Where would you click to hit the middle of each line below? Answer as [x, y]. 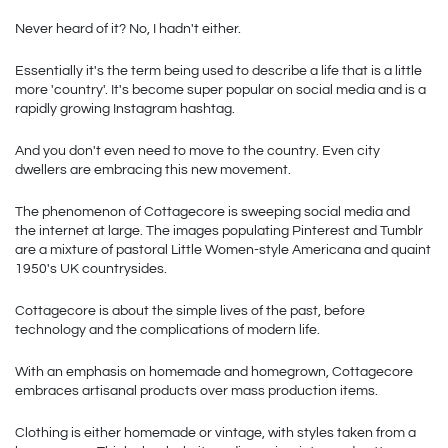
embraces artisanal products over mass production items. [196, 390]
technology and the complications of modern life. [167, 329]
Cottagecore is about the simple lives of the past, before [190, 310]
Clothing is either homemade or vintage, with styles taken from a [215, 432]
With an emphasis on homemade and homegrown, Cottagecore [214, 371]
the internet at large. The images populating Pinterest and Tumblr [219, 230]
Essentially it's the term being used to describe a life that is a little [218, 70]
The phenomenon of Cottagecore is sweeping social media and [212, 211]
